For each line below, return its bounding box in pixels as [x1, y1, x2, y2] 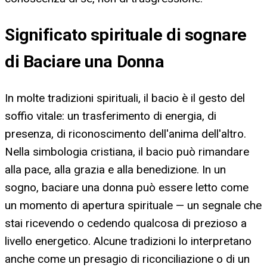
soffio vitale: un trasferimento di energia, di [5, 108, 216, 123]
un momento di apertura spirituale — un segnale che [5, 198, 262, 212]
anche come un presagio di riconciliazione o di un [5, 252, 250, 266]
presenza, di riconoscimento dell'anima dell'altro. [5, 126, 246, 141]
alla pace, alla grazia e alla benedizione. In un [5, 162, 226, 176]
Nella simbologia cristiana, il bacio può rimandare [5, 144, 249, 159]
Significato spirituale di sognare [5, 25, 247, 45]
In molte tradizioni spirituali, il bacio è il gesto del [5, 91, 245, 105]
